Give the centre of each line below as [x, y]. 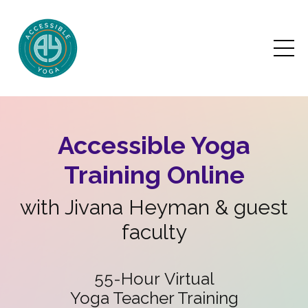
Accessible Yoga [154, 145]
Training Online [154, 175]
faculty [154, 232]
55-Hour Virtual [154, 279]
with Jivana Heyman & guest [154, 207]
